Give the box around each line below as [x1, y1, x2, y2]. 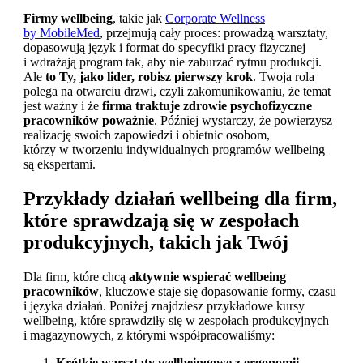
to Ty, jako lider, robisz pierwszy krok [45, 70, 253, 84]
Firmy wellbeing [23, 11, 113, 26]
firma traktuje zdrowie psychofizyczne [102, 99, 312, 113]
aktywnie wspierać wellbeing [129, 269, 286, 284]
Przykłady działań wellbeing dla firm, [23, 187, 337, 209]
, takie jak [113, 11, 165, 26]
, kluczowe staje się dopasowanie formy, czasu [99, 284, 336, 298]
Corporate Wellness [165, 11, 265, 26]
